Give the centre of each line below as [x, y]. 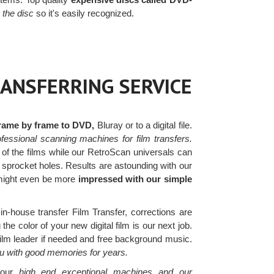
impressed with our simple [135, 179]
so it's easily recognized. [84, 13]
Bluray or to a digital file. [143, 125]
